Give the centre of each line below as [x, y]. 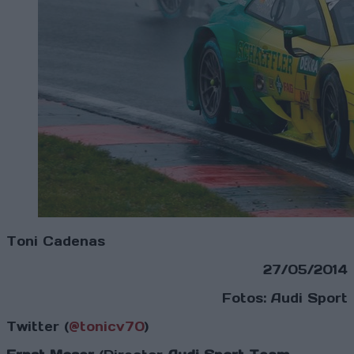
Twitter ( [38, 327]
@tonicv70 [107, 327]
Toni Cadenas [56, 241]
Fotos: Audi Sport [285, 298]
